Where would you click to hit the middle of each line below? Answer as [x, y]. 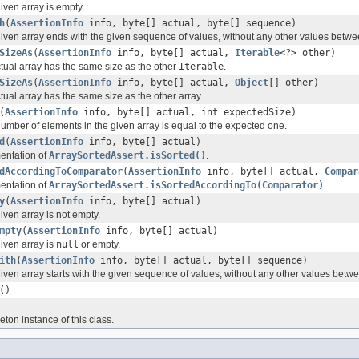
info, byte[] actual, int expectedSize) [187, 113]
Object [252, 83]
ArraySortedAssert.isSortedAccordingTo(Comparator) [186, 186]
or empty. [99, 245]
